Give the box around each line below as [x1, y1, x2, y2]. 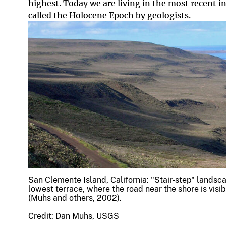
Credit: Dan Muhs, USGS [28, 211, 119, 221]
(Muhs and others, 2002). [28, 193, 122, 203]
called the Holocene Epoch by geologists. [28, 10, 191, 21]
